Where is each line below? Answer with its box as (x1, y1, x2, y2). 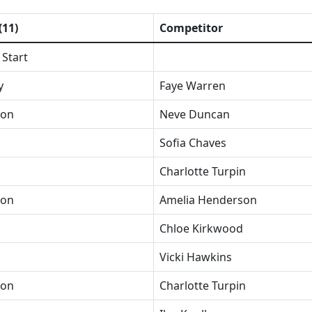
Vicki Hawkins (159, 249, 232, 265)
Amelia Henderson (159, 192, 257, 208)
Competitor (159, 20, 223, 36)
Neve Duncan (159, 107, 230, 122)
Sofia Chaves (159, 135, 226, 150)
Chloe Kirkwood (159, 221, 243, 236)
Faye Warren (159, 78, 226, 93)
